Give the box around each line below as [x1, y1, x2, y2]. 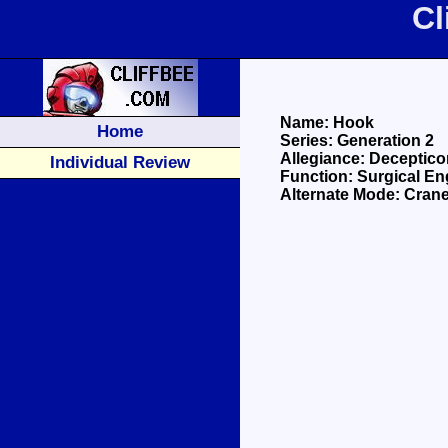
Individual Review [50, 152, 190, 172]
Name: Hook [280, 114, 374, 131]
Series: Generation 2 [280, 132, 434, 149]
